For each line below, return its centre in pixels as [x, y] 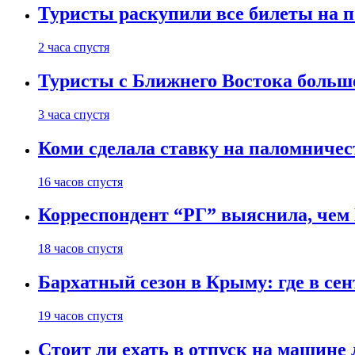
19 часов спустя [80, 316]
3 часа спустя [74, 114]
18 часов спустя [80, 249]
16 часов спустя [80, 181]
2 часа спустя [74, 47]
